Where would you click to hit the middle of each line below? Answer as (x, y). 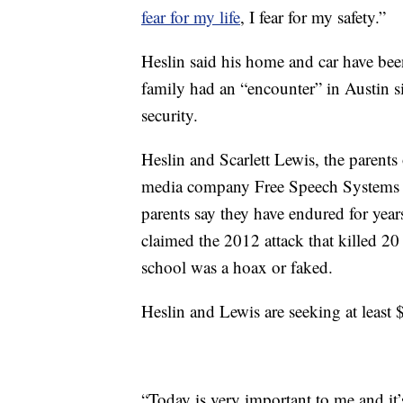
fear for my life (191, 17)
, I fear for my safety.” (313, 17)
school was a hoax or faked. (237, 267)
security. (170, 115)
